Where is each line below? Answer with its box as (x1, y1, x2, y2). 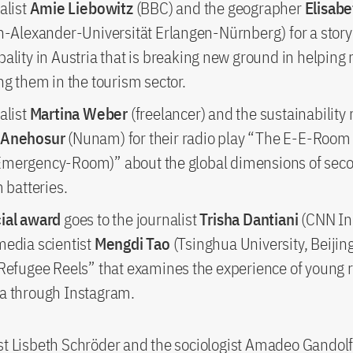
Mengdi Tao (91, 232, 170, 255)
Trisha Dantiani (199, 207, 299, 230)
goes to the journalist (61, 207, 200, 230)
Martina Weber (29, 102, 131, 124)
